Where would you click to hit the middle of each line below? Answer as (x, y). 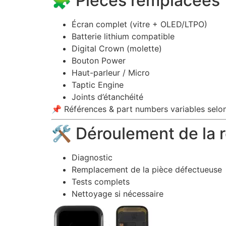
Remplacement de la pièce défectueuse (147, 169)
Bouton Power (99, 60)
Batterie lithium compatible (123, 36)
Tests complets (101, 181)
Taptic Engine (98, 84)
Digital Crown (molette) (117, 48)
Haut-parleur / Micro (111, 72)
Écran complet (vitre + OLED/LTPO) (139, 24)
